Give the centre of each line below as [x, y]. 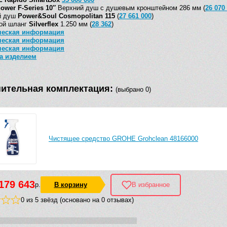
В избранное [151, 185]
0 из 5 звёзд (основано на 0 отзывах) [77, 200]
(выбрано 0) [133, 90]
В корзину [70, 185]
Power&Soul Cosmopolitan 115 [66, 16]
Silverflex [44, 24]
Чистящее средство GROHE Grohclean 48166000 [123, 138]
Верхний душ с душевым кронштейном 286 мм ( [130, 8]
